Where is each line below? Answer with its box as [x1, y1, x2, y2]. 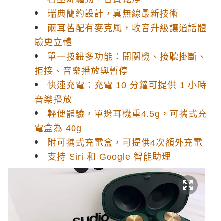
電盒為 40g [35, 123, 82, 133]
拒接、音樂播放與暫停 [35, 66, 128, 76]
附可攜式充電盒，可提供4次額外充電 [47, 138, 203, 147]
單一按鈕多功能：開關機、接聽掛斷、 [47, 52, 207, 62]
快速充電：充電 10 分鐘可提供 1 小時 [47, 80, 207, 90]
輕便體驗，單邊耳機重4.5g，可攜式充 [47, 109, 207, 119]
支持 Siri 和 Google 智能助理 [47, 152, 171, 162]
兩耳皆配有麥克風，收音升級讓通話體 [47, 23, 207, 33]
